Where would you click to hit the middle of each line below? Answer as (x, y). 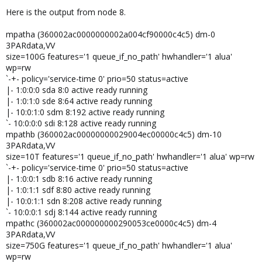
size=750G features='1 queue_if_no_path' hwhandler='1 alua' (119, 245)
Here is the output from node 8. (66, 12)
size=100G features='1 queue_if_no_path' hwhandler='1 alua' (119, 56)
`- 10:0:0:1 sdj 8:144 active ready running (81, 212)
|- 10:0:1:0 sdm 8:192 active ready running (85, 112)
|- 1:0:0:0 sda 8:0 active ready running (77, 90)
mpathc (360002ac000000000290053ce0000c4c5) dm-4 (111, 223)
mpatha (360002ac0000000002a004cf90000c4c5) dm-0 (111, 34)
